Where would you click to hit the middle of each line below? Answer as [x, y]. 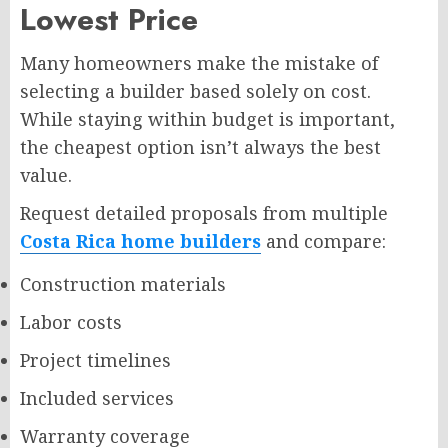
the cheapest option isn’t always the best [200, 146]
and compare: [323, 240]
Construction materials [123, 283]
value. [46, 174]
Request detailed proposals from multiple [204, 212]
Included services [97, 397]
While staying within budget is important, [207, 118]
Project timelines [95, 359]
